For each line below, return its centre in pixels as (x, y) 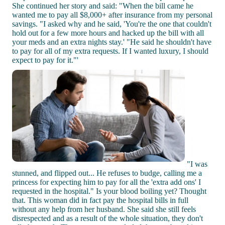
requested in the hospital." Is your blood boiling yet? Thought (109, 191)
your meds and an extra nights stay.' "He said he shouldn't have (112, 42)
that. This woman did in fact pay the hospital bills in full (100, 200)
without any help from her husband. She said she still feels (104, 209)
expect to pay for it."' (45, 60)
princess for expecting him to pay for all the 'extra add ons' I (106, 182)
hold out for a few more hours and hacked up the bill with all (108, 33)
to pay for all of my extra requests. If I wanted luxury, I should (110, 51)
